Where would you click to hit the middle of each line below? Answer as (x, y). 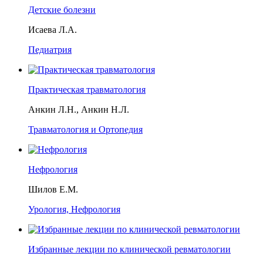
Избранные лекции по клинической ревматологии (129, 249)
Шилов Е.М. (53, 190)
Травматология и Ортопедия (85, 130)
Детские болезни (62, 10)
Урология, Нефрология (74, 210)
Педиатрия (50, 50)
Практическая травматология (87, 90)
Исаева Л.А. (53, 30)
